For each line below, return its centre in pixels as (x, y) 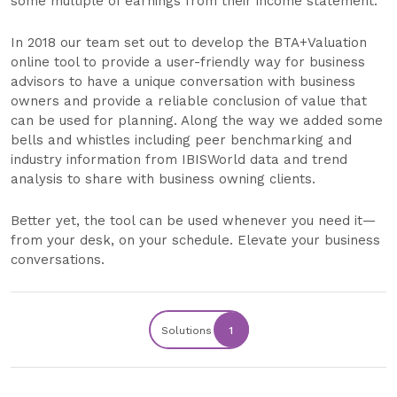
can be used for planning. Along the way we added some (197, 121)
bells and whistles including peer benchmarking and (181, 140)
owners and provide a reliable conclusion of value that (189, 101)
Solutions (186, 331)
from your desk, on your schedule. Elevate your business (195, 240)
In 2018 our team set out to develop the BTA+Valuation (189, 43)
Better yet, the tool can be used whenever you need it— (193, 221)
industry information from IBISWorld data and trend (179, 160)
